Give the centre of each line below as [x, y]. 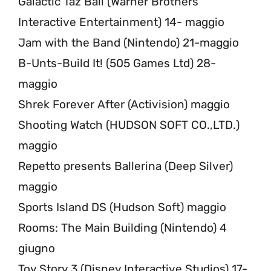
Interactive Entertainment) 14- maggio [121, 22]
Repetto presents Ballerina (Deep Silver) [126, 166]
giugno [37, 248]
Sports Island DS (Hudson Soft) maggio [122, 207]
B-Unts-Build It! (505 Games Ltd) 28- [117, 63]
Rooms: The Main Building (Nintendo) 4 [122, 227]
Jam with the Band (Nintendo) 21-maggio [129, 42]
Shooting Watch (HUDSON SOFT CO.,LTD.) [129, 125]
